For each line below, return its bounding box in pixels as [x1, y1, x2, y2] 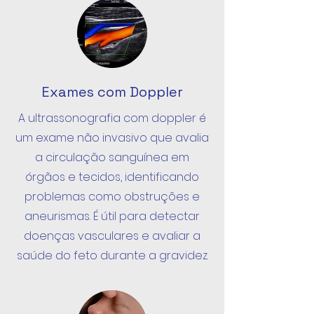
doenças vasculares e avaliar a [24, 228, 200, 244]
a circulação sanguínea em [35, 149, 189, 165]
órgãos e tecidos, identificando [25, 169, 199, 185]
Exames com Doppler [41, 83, 183, 101]
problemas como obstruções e [25, 189, 200, 205]
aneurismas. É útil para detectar [25, 208, 200, 224]
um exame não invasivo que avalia [15, 130, 209, 146]
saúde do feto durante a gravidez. [16, 247, 208, 264]
